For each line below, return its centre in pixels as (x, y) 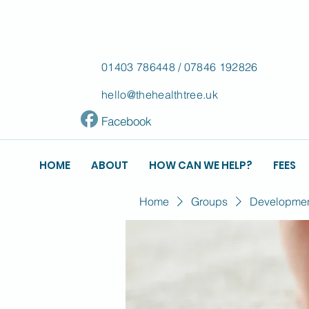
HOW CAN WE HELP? (201, 165)
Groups (209, 201)
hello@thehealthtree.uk (160, 94)
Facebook (126, 121)
